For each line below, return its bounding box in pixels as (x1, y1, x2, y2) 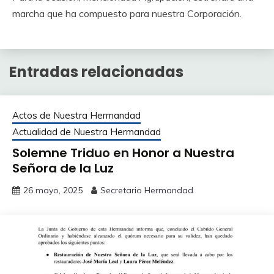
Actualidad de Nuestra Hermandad (12, 125, 161, 138)
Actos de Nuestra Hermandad (12, 109, 141, 121)
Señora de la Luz (12, 159, 114, 177)
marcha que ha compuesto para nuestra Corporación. (12, 7, 242, 20)
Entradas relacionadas (9, 61, 183, 82)
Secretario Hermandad (100, 184, 193, 196)
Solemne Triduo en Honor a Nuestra (12, 144, 234, 161)
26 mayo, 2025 (23, 184, 83, 196)
